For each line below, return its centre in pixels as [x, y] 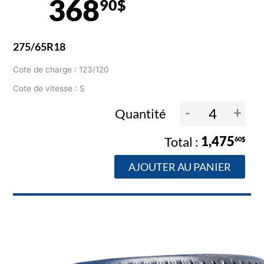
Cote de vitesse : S [49, 89]
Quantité [141, 113]
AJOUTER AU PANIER [179, 166]
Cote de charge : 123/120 [61, 70]
